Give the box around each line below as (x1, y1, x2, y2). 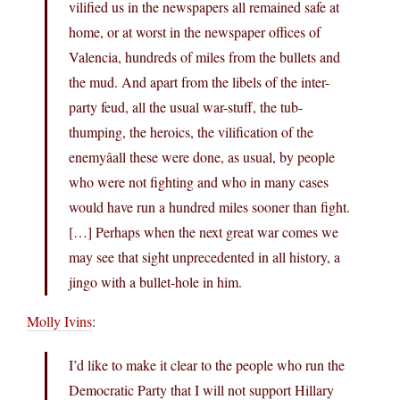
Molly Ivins (27, 311, 92, 330)
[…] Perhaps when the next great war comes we (69, 221, 338, 241)
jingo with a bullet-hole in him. (69, 271, 242, 291)
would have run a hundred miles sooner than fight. (69, 196, 350, 216)
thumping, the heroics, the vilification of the (69, 121, 313, 141)
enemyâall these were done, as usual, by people (69, 146, 335, 166)
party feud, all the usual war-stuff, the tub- (69, 96, 303, 116)
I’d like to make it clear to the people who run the (69, 354, 345, 374)
